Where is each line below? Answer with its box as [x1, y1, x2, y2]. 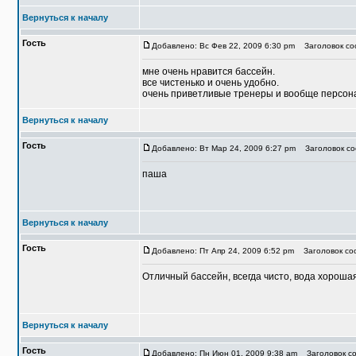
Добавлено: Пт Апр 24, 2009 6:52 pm [152, 246, 294, 255]
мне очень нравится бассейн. [142, 66, 275, 77]
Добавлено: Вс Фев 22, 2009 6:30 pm [152, 41, 295, 50]
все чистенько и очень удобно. [142, 77, 279, 88]
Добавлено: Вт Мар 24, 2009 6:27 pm [152, 144, 296, 153]
